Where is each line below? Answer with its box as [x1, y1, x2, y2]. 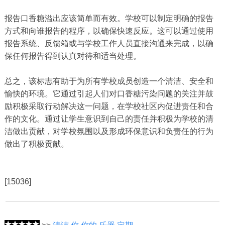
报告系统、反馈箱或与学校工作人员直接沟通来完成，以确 [4, 39, 213, 48]
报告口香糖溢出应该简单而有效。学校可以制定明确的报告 [4, 14, 213, 23]
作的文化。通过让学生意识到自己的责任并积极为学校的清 [4, 115, 213, 124]
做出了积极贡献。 [4, 140, 69, 149]
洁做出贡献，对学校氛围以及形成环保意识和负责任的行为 [4, 127, 213, 136]
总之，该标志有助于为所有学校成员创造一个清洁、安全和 [4, 77, 213, 86]
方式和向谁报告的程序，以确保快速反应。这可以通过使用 [4, 27, 213, 36]
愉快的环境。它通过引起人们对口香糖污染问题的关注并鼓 [4, 89, 213, 98]
